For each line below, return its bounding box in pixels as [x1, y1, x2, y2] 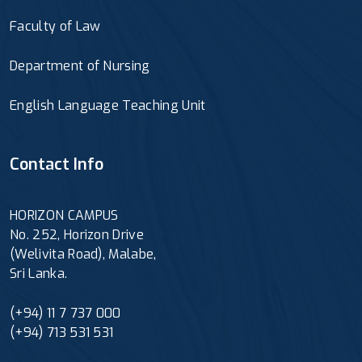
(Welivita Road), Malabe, [10, 245, 157, 263]
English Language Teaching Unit [10, 96, 206, 114]
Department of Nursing [10, 57, 150, 74]
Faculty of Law [10, 17, 101, 35]
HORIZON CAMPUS [10, 206, 119, 224]
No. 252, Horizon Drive [10, 225, 145, 243]
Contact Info [10, 153, 103, 175]
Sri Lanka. [10, 264, 68, 282]
